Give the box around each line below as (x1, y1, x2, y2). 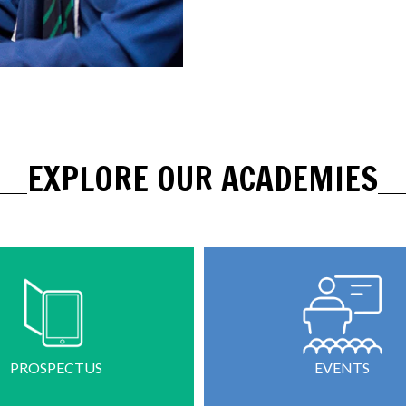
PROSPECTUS (9, 359, 102, 377)
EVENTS (314, 359, 371, 377)
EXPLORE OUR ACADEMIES (27, 156, 379, 203)
